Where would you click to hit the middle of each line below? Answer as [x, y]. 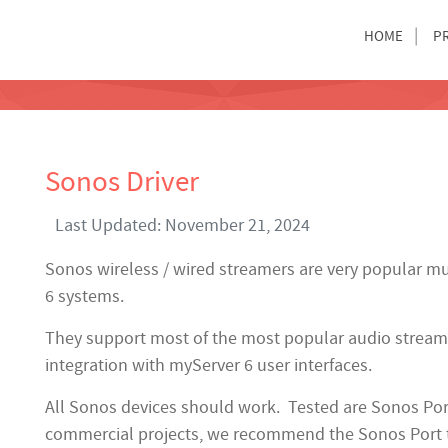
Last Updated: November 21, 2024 [182, 225]
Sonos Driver [122, 182]
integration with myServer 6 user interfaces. [208, 365]
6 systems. [84, 296]
